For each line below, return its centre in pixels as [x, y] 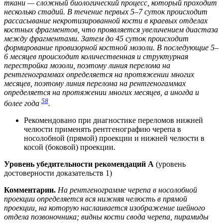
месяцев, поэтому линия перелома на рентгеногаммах [95, 83]
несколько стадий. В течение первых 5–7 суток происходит [106, 11]
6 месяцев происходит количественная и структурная [96, 56]
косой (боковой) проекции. [70, 147]
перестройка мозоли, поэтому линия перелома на [87, 65]
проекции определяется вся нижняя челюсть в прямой [96, 199]
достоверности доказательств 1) [58, 173]
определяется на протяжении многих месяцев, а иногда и [102, 92]
